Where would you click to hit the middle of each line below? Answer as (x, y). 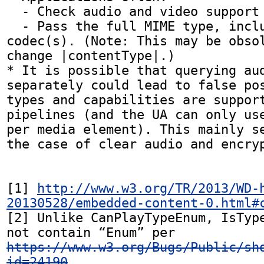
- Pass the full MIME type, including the (14, 26)
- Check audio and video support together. (14, 11)
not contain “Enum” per (179, 232)
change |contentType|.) (91, 55)
